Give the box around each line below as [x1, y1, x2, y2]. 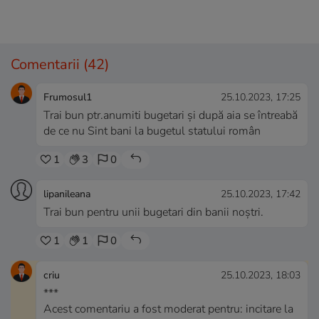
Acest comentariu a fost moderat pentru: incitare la [43, 301, 293, 318]
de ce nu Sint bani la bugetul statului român [43, 123, 261, 140]
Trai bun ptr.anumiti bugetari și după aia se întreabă [43, 108, 298, 124]
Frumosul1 [43, 90, 92, 105]
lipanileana [43, 187, 90, 202]
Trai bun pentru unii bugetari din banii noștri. [43, 204, 263, 221]
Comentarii [11, 55, 83, 75]
